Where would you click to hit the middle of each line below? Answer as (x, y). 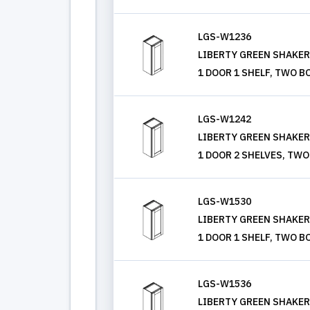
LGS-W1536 (225, 284)
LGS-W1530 (225, 201)
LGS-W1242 (225, 119)
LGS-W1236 (225, 37)
